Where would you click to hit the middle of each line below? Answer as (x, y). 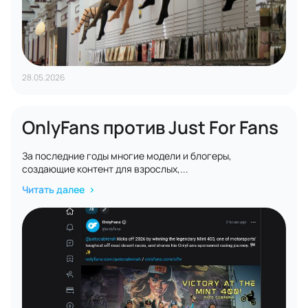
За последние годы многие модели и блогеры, (127, 156)
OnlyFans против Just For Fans (150, 127)
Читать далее (54, 189)
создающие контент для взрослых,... (105, 169)
